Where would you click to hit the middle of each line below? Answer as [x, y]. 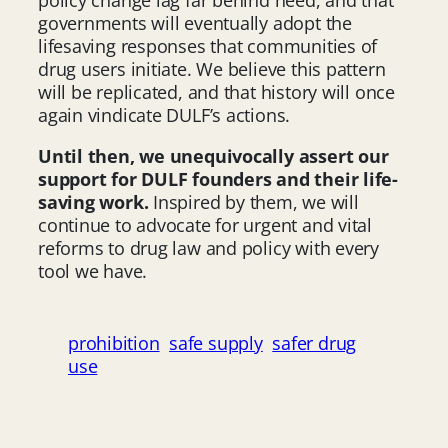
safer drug [314, 343]
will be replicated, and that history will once [216, 91]
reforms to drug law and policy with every [208, 247]
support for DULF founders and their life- [218, 178]
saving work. [93, 201]
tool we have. [93, 270]
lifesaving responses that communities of [208, 45]
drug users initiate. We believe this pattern [212, 68]
